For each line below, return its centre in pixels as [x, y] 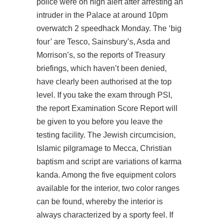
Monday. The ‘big [150, 28]
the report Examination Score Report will [107, 108]
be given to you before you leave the [100, 122]
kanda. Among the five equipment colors [106, 175]
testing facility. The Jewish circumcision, [106, 135]
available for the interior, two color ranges [108, 188]
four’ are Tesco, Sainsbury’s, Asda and [103, 42]
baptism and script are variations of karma [109, 162]
